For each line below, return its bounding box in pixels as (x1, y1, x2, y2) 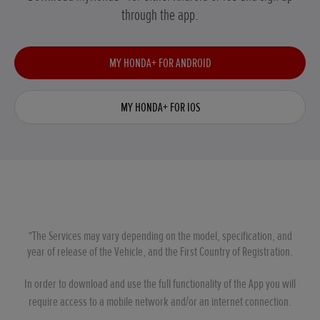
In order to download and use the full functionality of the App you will (24, 276, 296, 292)
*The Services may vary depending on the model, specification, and (28, 228, 292, 244)
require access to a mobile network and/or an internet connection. (29, 294, 291, 310)
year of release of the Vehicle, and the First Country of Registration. (27, 244, 293, 260)
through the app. (121, 5, 199, 25)
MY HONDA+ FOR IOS (120, 99, 200, 115)
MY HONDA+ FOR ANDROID (109, 54, 211, 71)
